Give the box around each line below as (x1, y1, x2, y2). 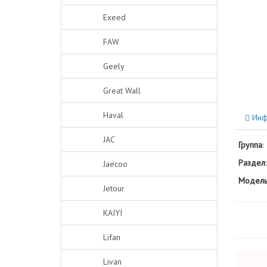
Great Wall (103, 85, 141, 96)
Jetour (103, 183, 125, 194)
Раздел (238, 157, 265, 168)
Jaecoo (103, 159, 128, 169)
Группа (238, 139, 262, 150)
